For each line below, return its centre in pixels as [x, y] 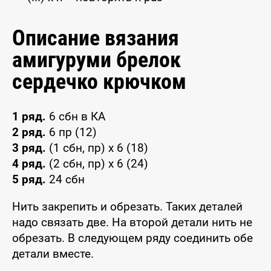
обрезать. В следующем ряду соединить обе [132, 238]
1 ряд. [29, 116]
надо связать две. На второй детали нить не [132, 222]
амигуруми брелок [96, 60]
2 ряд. [29, 132]
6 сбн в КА [76, 116]
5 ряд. [29, 179]
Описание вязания [96, 38]
